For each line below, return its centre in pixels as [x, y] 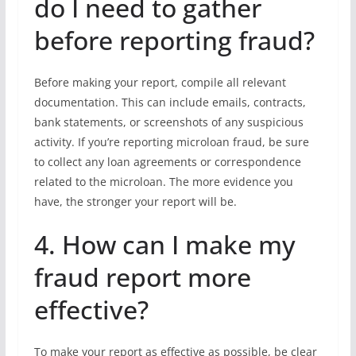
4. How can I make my [164, 244]
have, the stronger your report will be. [135, 201]
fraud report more [142, 277]
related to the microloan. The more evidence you [163, 182]
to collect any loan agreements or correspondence [167, 162]
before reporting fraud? [174, 40]
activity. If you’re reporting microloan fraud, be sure [171, 142]
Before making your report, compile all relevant [160, 82]
